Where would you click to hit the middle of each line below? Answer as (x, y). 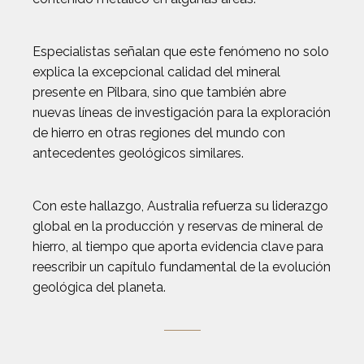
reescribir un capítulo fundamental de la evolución (182, 267)
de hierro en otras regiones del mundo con (159, 133)
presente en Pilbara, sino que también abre (159, 92)
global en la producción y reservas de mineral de (178, 226)
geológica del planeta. (99, 287)
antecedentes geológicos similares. (138, 153)
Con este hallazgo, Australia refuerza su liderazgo (180, 206)
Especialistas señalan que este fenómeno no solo (181, 52)
